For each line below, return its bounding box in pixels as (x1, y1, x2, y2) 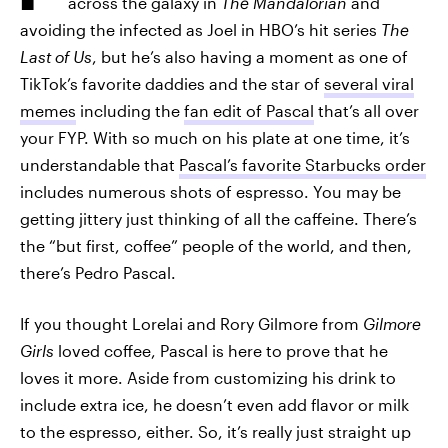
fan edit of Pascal (184, 101, 314, 120)
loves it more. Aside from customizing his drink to (20, 368, 396, 387)
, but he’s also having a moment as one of (92, 47, 408, 66)
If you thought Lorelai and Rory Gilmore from (20, 314, 363, 333)
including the (76, 101, 184, 120)
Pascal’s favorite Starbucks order (179, 155, 426, 174)
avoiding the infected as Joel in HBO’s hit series (20, 20, 381, 39)
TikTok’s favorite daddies (20, 74, 205, 93)
